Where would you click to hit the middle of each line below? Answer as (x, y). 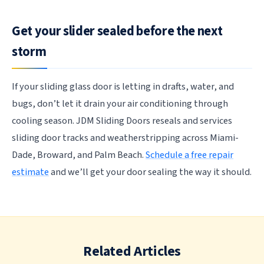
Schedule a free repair (189, 155)
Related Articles (132, 252)
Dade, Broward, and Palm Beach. (79, 155)
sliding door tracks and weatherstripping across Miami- (125, 138)
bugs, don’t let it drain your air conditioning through (120, 104)
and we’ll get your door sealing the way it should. (150, 172)
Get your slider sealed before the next (117, 31)
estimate (30, 172)
